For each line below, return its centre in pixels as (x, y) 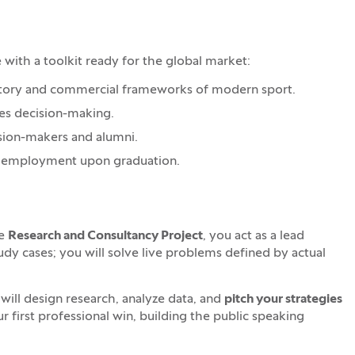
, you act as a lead (253, 236)
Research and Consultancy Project (105, 236)
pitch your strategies (283, 300)
